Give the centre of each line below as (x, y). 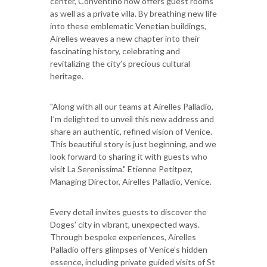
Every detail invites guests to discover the (128, 212)
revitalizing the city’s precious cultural (120, 64)
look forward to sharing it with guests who (129, 157)
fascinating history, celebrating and (115, 51)
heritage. (67, 76)
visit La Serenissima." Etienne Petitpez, (121, 169)
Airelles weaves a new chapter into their (125, 39)
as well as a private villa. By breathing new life (133, 14)
